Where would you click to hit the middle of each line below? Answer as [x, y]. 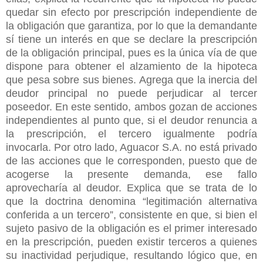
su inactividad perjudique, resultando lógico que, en [131, 255]
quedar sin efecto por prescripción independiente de [131, 12]
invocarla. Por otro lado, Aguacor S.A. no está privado [131, 147]
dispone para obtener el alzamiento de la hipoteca [131, 66]
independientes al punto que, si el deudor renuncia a [131, 120]
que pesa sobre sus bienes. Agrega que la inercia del [131, 80]
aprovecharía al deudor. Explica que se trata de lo [131, 188]
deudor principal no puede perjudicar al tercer [131, 93]
